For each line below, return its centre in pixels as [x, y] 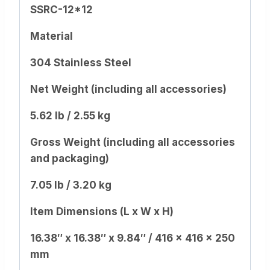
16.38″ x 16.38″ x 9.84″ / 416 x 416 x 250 [133, 238]
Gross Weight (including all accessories [133, 143]
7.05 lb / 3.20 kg [71, 185]
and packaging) [70, 159]
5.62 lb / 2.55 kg [70, 116]
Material [52, 36]
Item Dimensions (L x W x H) [102, 212]
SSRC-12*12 [61, 10]
